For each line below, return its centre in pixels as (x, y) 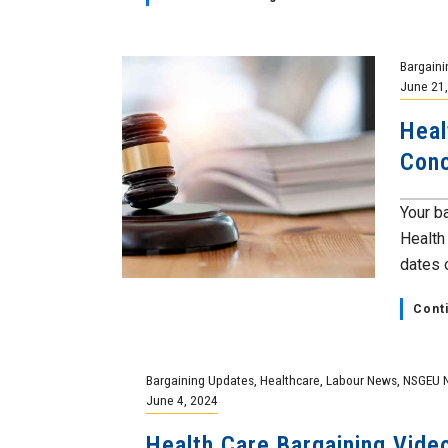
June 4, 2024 (182, 400)
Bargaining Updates (200, 380)
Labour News (362, 380)
